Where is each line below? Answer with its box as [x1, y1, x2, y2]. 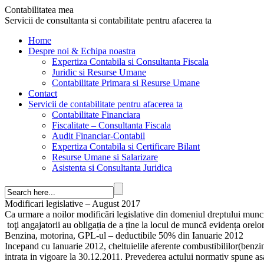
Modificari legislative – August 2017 [5, 199, 140, 209]
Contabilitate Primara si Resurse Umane [52, 78, 200, 88]
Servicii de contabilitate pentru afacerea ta [28, 99, 183, 109]
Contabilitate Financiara [52, 110, 140, 120]
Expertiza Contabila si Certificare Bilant [52, 141, 200, 151]
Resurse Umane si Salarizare [52, 152, 158, 162]
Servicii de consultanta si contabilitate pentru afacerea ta [5, 15, 212, 25]
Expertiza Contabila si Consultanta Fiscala [52, 57, 209, 67]
